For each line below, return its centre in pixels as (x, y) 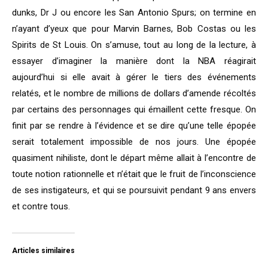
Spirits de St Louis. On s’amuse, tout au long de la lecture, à (134, 45)
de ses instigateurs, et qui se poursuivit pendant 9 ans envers (134, 191)
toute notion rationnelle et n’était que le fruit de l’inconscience (134, 174)
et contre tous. (41, 207)
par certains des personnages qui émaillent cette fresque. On (134, 110)
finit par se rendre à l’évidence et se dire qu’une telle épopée (134, 126)
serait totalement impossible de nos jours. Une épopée (134, 142)
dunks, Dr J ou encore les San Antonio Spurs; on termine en (134, 13)
